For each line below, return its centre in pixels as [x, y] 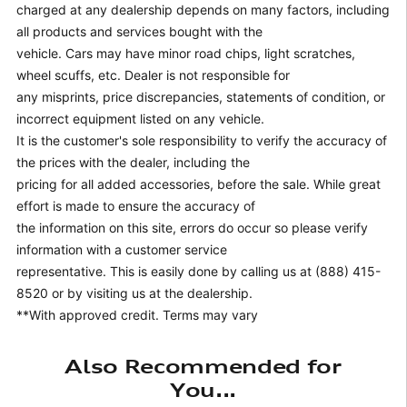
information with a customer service [122, 249]
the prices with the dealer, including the [133, 162]
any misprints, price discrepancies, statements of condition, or [201, 96]
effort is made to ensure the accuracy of [136, 205]
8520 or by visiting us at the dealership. [134, 293]
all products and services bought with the [139, 31]
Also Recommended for [203, 366]
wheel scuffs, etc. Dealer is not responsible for [153, 74]
